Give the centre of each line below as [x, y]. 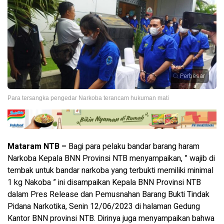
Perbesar [192, 76]
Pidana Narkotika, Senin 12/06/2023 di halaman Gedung [104, 206]
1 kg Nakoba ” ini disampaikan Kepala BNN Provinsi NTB [104, 182]
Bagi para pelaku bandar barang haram [133, 146]
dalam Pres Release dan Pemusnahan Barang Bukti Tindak [108, 194]
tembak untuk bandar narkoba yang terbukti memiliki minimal [110, 170]
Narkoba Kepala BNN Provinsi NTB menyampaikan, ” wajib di [111, 158]
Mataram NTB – [37, 146]
